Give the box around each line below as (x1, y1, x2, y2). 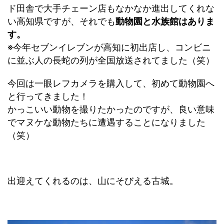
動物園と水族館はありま (115, 16, 214, 27)
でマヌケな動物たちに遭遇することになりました (7, 117, 205, 128)
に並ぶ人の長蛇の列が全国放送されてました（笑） (7, 55, 214, 66)
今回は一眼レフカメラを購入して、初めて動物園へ (7, 78, 214, 89)
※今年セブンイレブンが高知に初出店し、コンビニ (7, 42, 211, 53)
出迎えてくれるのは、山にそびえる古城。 (7, 175, 178, 186)
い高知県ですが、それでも (7, 16, 115, 27)
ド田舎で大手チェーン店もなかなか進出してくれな (7, 3, 214, 14)
